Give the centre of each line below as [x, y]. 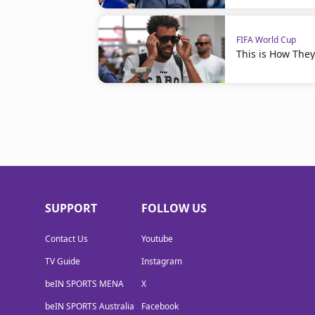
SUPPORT [71, 208]
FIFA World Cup [266, 40]
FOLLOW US [174, 208]
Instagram [162, 261]
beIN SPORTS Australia [90, 306]
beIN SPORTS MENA [84, 284]
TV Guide [63, 261]
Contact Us [66, 239]
